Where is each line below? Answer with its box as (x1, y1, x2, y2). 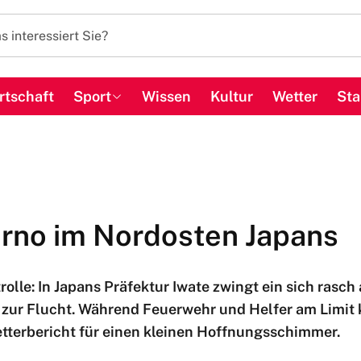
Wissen (141, 88, 191, 105)
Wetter (272, 88, 317, 105)
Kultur (210, 88, 253, 105)
